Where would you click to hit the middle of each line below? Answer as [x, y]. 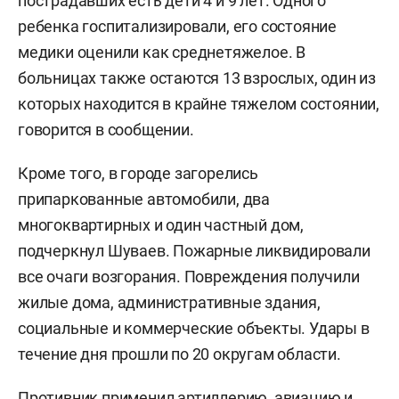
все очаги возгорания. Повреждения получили [189, 277]
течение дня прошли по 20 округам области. [179, 354]
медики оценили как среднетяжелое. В [162, 53]
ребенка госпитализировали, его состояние [177, 27]
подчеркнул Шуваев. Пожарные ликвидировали [194, 251]
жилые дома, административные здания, [169, 303]
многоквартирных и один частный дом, [161, 225]
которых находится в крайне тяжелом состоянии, [199, 104]
